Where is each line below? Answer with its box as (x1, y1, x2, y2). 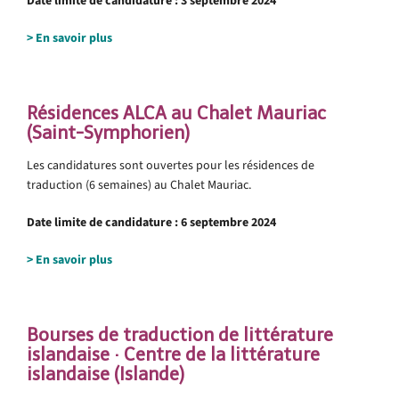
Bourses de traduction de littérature (27, 323, 333, 346)
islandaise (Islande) (27, 362, 184, 385)
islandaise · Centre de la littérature (27, 343, 320, 365)
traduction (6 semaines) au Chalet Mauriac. (27, 175, 251, 193)
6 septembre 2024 (178, 213, 276, 231)
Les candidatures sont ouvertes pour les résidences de (27, 156, 314, 174)
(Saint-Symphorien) (27, 121, 190, 143)
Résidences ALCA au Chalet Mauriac (27, 102, 326, 124)
